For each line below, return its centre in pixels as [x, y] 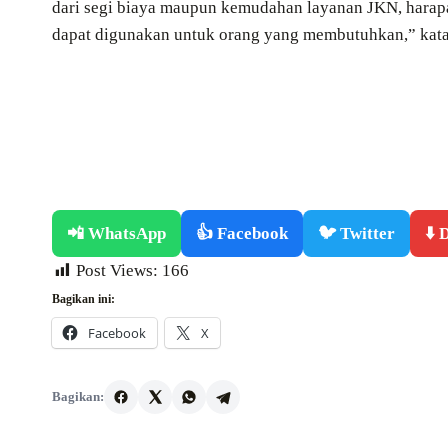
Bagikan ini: [83, 299]
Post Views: [117, 271]
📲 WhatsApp [116, 234]
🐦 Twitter [356, 234]
